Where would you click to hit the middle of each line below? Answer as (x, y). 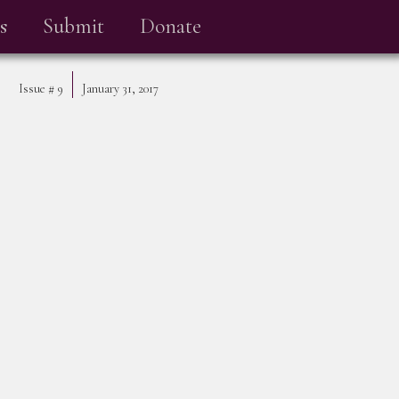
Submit (73, 26)
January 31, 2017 (120, 89)
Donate (171, 26)
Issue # (36, 89)
